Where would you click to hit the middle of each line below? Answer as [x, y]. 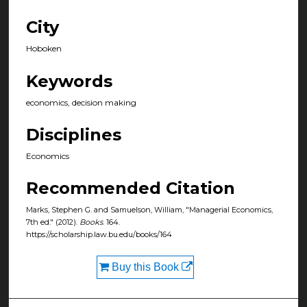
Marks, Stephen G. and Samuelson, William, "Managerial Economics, [149, 210]
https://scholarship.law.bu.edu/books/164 [99, 235]
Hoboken [44, 49]
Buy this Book [145, 267]
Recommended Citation [131, 188]
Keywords [69, 81]
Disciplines [74, 135]
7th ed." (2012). [53, 222]
